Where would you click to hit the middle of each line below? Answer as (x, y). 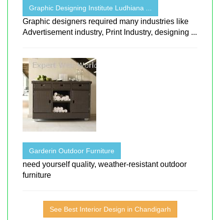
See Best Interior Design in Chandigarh (110, 209)
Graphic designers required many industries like (106, 21)
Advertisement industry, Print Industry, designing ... (110, 32)
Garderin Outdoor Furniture (72, 151)
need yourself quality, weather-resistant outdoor (105, 164)
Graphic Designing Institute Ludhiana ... (90, 8)
